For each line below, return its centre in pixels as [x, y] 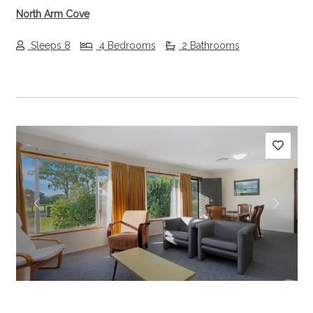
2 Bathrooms [209, 46]
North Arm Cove [52, 14]
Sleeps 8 [49, 46]
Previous [59, 211]
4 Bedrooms [126, 46]
